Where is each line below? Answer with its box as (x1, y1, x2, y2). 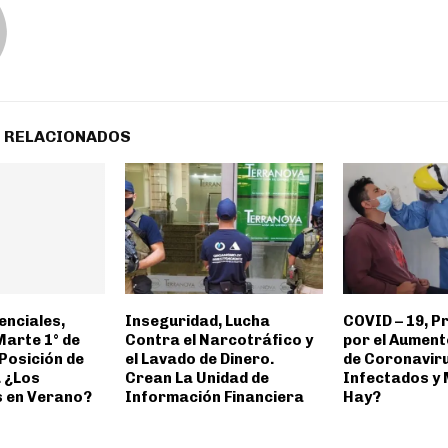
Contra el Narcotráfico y (124, 331, 313, 350)
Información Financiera (124, 388, 304, 407)
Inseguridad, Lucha (124, 312, 270, 331)
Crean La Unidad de (124, 369, 269, 388)
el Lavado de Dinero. (124, 350, 274, 369)
